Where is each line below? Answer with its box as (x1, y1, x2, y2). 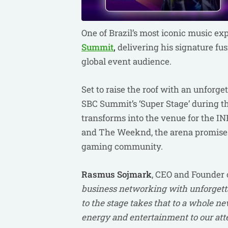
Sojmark (117, 168, 152, 180)
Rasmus (81, 168, 115, 180)
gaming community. (81, 140, 165, 152)
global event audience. (81, 55, 174, 67)
